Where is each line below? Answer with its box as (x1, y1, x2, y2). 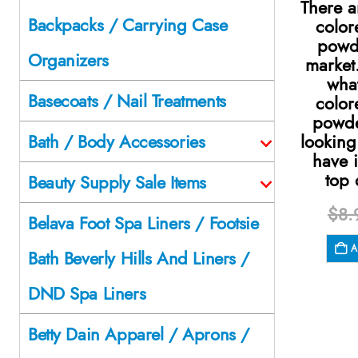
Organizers (28, 46, 109, 73)
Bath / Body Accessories (28, 128, 205, 154)
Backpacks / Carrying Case (28, 11, 228, 38)
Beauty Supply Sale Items (28, 169, 206, 195)
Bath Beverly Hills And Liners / (28, 245, 249, 271)
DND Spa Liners (28, 280, 146, 306)
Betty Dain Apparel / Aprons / (28, 320, 249, 347)
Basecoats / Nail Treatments (28, 87, 226, 113)
